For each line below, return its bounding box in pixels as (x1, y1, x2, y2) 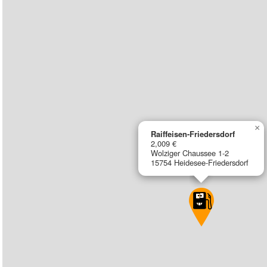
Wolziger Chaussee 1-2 (151, 147, 229, 159)
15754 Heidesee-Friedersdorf (151, 157, 249, 168)
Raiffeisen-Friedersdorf (151, 128, 235, 139)
